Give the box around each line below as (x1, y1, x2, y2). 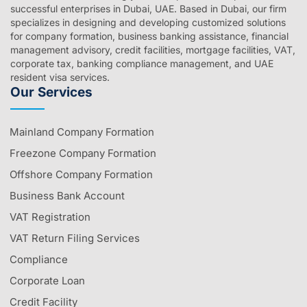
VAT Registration (10, 210, 90, 223)
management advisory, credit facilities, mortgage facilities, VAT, (10, 43, 295, 56)
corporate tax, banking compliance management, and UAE (10, 57, 273, 69)
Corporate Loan (10, 273, 85, 287)
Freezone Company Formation (10, 146, 156, 160)
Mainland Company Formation (10, 125, 154, 138)
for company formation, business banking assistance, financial (10, 29, 288, 42)
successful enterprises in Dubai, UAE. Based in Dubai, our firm (10, 2, 286, 14)
